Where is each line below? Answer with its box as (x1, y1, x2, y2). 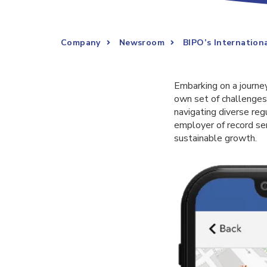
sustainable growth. (173, 132, 257, 145)
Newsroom (119, 37, 165, 48)
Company (61, 37, 101, 48)
